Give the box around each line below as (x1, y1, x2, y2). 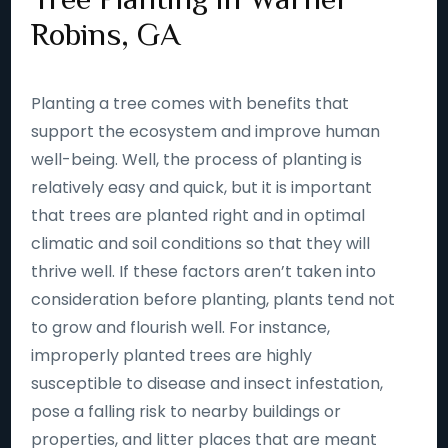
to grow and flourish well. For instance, (31, 316, 331, 339)
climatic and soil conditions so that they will (31, 232, 371, 255)
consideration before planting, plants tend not (31, 288, 396, 311)
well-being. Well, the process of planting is (31, 148, 363, 171)
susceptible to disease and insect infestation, (31, 372, 384, 395)
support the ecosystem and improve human (31, 120, 381, 143)
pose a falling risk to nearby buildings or (31, 400, 342, 423)
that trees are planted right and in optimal (31, 204, 366, 227)
